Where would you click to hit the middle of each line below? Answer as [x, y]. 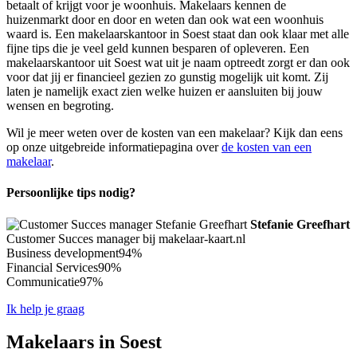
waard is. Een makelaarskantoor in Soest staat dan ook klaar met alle [178, 33]
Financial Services [52, 267]
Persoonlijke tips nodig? [71, 193]
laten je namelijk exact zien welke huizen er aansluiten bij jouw [165, 91]
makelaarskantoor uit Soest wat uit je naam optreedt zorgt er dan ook [178, 62]
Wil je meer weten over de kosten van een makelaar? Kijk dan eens [175, 132]
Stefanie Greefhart [300, 224]
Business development [63, 253]
